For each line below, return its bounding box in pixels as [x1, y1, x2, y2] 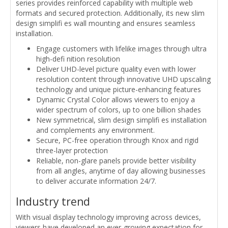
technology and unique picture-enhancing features [36, 84, 201, 94]
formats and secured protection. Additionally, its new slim [16, 8, 205, 18]
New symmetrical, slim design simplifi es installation [36, 115, 207, 125]
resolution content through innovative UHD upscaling [36, 74, 211, 84]
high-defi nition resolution [36, 53, 120, 64]
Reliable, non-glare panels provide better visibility [36, 155, 196, 165]
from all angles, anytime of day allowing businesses [36, 165, 206, 176]
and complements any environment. [36, 125, 155, 135]
